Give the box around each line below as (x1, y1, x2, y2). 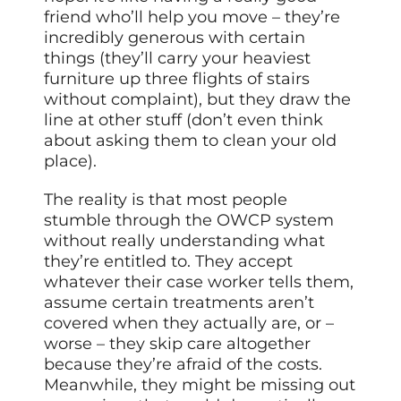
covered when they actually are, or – (44, 312, 335, 333)
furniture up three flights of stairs (44, 68, 311, 89)
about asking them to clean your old (44, 130, 337, 150)
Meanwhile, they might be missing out (44, 374, 356, 395)
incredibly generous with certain (44, 27, 306, 47)
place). (44, 150, 98, 171)
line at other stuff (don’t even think (44, 109, 324, 130)
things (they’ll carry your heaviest (44, 47, 311, 68)
